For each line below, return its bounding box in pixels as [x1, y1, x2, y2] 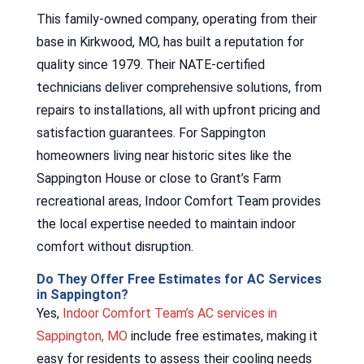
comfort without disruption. [36, 238, 193, 254]
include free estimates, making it [127, 327, 318, 344]
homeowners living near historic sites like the [36, 147, 292, 163]
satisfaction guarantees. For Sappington [36, 124, 266, 141]
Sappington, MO [36, 327, 128, 344]
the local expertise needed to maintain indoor [36, 215, 296, 232]
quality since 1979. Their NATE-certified [36, 56, 265, 72]
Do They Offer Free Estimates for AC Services [36, 271, 322, 287]
